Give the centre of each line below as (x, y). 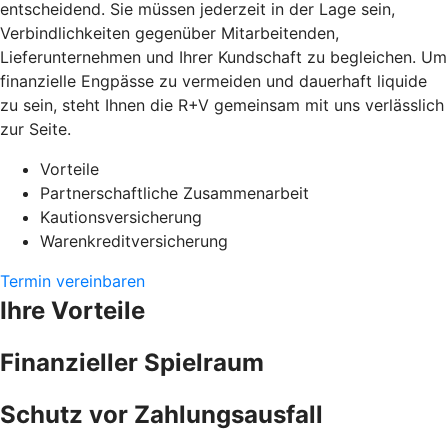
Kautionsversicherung (121, 216)
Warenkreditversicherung (134, 240)
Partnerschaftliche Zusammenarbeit (174, 192)
